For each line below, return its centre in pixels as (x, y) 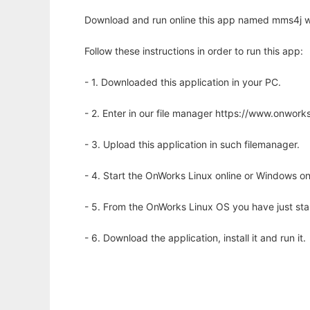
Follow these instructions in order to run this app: (194, 51)
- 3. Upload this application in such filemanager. (192, 145)
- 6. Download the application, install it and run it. (195, 238)
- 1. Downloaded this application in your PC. (183, 82)
